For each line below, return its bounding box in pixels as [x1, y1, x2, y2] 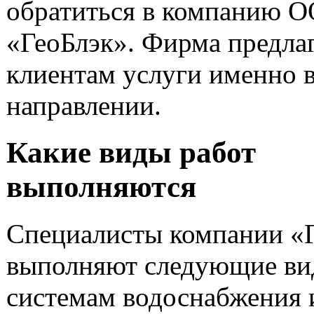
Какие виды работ [6, 135, 256, 169]
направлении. [6, 90, 168, 121]
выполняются [6, 170, 204, 203]
